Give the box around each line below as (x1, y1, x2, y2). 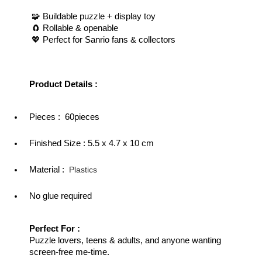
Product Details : (29, 80, 100, 89)
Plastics (69, 165, 97, 174)
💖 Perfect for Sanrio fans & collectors (29, 35, 175, 44)
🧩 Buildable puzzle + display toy (29, 12, 156, 21)
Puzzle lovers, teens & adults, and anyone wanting (29, 236, 221, 245)
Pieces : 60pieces (29, 112, 99, 122)
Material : (29, 165, 69, 174)
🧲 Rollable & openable (29, 23, 118, 33)
